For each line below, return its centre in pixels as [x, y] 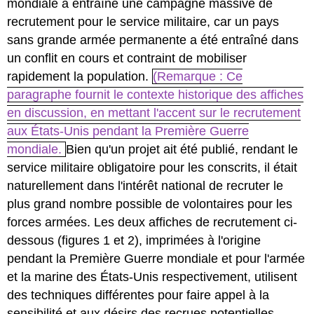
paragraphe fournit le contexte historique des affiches [156, 94]
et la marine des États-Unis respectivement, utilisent [152, 277]
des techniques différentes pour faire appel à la [138, 295]
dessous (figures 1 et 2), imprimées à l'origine [134, 240]
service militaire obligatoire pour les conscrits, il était [152, 167]
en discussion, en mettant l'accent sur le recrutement [154, 112]
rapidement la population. [80, 76]
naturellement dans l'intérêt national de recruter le [145, 185]
